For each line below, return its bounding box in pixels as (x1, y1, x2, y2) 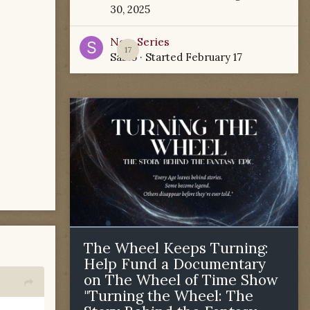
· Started (137, 51, 185, 64)
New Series (110, 35, 170, 48)
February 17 (185, 51, 242, 64)
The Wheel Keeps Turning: (84, 238, 268, 257)
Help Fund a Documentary (84, 254, 266, 273)
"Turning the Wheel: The (84, 286, 253, 305)
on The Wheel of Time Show (84, 270, 278, 289)
